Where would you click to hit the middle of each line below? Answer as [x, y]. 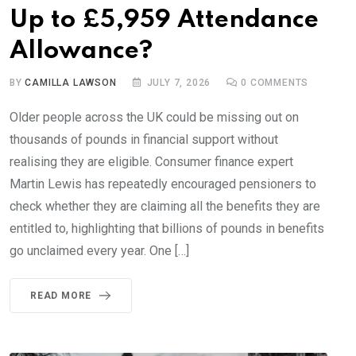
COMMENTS [278, 83]
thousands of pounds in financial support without [144, 140]
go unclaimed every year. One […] [99, 251]
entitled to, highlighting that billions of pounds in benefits [167, 229]
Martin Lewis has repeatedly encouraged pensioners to [163, 184]
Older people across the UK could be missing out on [154, 118]
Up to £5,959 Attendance [164, 21]
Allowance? [81, 52]
